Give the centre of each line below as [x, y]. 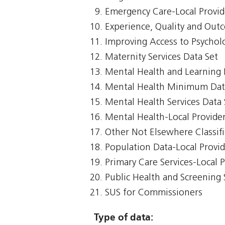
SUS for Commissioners [154, 193]
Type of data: [124, 217]
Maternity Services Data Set [162, 58]
